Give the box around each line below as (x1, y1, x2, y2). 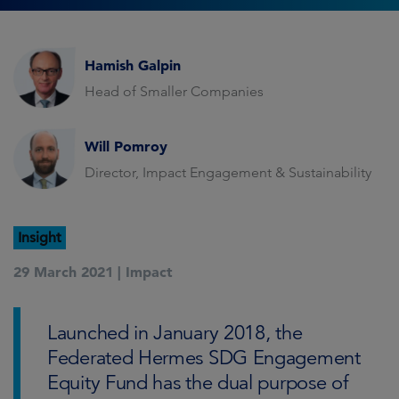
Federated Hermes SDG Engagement (47, 346, 361, 370)
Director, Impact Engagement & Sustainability (85, 163, 371, 181)
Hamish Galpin (85, 55, 181, 74)
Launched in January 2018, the (47, 321, 303, 345)
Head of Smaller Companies (85, 82, 264, 100)
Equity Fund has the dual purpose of (47, 370, 349, 395)
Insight (18, 229, 61, 247)
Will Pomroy (85, 136, 167, 155)
